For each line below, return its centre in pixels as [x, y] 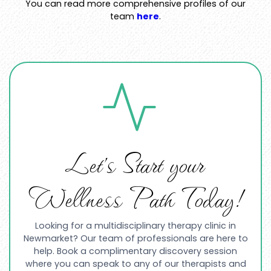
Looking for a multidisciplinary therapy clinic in [135, 226]
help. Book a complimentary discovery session [135, 251]
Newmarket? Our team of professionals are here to [135, 239]
